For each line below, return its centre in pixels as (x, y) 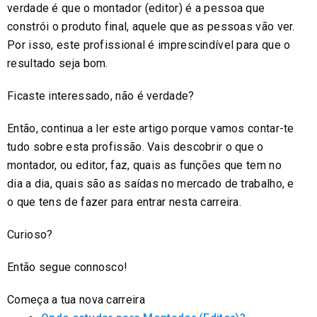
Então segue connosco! (68, 267)
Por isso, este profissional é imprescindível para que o (149, 45)
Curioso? (30, 234)
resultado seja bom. (58, 63)
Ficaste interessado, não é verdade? (101, 96)
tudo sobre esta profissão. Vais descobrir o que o (136, 146)
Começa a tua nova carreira (76, 299)
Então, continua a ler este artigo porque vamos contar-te (151, 128)
